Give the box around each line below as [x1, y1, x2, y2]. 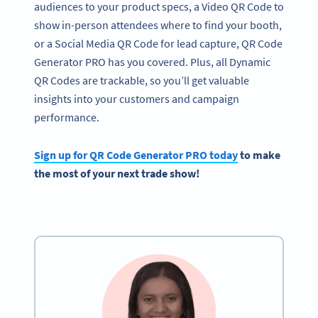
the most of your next [34, 166, 141, 181]
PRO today [183, 148, 238, 163]
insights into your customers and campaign [34, 92, 239, 106]
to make [238, 148, 280, 163]
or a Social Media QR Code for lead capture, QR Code [34, 36, 283, 51]
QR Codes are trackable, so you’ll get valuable [34, 73, 249, 88]
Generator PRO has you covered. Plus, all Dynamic [34, 55, 270, 70]
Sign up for [34, 148, 89, 163]
